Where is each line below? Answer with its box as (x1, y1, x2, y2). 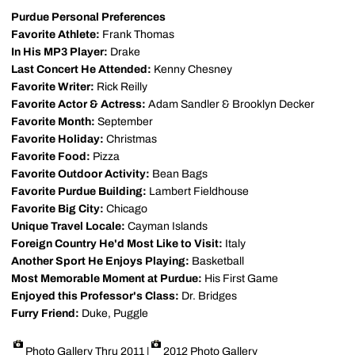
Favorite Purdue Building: (11, 185, 147, 197)
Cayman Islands (125, 220, 208, 232)
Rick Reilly (94, 81, 147, 93)
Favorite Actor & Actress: (11, 98, 146, 110)
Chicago (104, 203, 147, 215)
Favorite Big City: (11, 203, 104, 215)
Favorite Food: (11, 151, 90, 162)
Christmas (104, 133, 157, 145)
